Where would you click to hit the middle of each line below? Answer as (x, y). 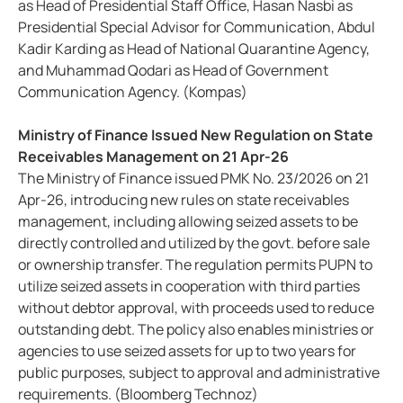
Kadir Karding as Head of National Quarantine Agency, (194, 49)
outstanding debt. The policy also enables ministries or (196, 330)
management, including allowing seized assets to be (188, 222)
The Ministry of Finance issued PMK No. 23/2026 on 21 (193, 179)
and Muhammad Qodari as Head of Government (173, 71)
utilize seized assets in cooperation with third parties (189, 287)
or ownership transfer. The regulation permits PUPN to (195, 265)
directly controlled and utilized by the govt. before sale (194, 243)
